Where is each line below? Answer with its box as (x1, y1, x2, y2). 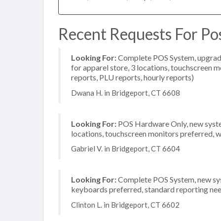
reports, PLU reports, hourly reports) (71, 73, 194, 82)
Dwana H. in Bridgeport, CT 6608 (71, 88, 180, 97)
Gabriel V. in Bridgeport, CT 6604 (71, 144, 180, 153)
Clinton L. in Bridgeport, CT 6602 (71, 200, 180, 209)
